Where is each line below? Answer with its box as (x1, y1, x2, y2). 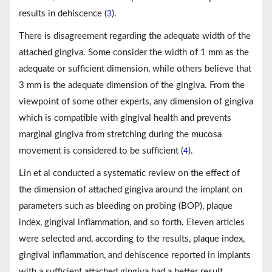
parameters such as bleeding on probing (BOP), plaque (19, 201, 233, 211)
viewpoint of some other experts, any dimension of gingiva (19, 97, 253, 106)
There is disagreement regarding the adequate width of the (19, 31, 251, 41)
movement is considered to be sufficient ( (19, 146, 183, 155)
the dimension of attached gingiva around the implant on (19, 185, 242, 194)
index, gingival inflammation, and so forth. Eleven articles (19, 217, 245, 227)
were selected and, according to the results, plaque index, (19, 234, 245, 243)
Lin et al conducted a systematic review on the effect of (19, 168, 240, 178)
